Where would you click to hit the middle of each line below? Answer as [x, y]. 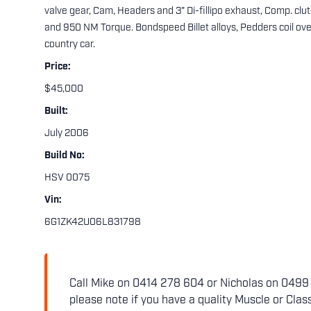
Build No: [65, 156]
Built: [56, 111]
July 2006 [67, 134]
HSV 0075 [67, 178]
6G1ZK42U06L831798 [93, 222]
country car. [70, 45]
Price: [58, 67]
